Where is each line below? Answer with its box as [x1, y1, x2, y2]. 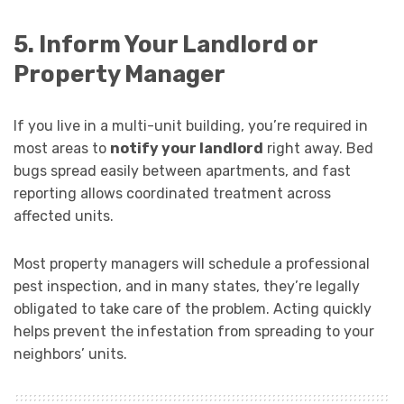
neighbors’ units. [14, 345, 127, 363]
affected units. [14, 207, 114, 225]
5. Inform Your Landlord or [14, 31, 317, 59]
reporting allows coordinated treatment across [14, 185, 331, 203]
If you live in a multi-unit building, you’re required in [14, 117, 368, 135]
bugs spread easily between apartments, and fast [14, 162, 351, 180]
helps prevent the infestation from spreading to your [14, 323, 374, 341]
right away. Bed [263, 140, 373, 158]
